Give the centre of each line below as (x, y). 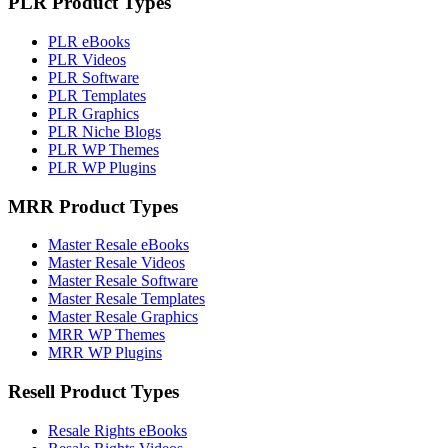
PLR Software (93, 77)
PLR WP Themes (103, 149)
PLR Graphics (93, 113)
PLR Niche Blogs (104, 131)
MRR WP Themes (106, 335)
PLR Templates (97, 95)
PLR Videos (87, 59)
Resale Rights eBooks (117, 430)
